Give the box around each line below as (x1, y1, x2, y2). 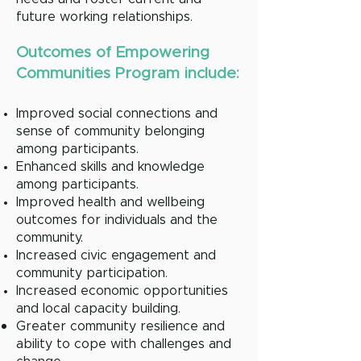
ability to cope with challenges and (16, 338, 231, 351)
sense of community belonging (16, 125, 205, 138)
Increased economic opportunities (16, 284, 228, 297)
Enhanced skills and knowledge (16, 160, 205, 173)
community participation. (16, 267, 168, 280)
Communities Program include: (16, 66, 239, 81)
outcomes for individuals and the (16, 214, 218, 226)
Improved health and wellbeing (16, 196, 205, 209)
